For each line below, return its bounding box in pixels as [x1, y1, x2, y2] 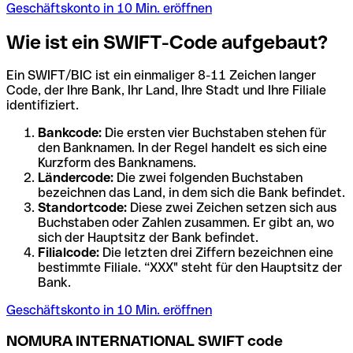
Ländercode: [38, 170, 113, 186]
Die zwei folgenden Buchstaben [113, 170, 303, 186]
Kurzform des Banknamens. [38, 155, 196, 171]
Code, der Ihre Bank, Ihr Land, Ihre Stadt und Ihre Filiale [6, 83, 326, 98]
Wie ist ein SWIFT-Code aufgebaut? [6, 31, 328, 53]
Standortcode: [38, 200, 127, 216]
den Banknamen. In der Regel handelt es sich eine [38, 140, 327, 156]
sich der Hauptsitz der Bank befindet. [38, 230, 258, 246]
